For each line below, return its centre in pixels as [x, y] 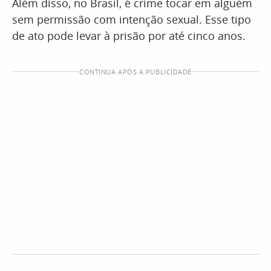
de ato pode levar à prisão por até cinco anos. [129, 36]
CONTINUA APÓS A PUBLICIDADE [135, 72]
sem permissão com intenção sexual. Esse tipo [132, 19]
